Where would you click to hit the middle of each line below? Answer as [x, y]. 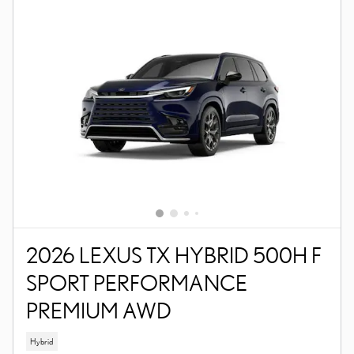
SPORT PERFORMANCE [137, 283]
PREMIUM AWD [99, 311]
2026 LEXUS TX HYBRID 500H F [174, 255]
